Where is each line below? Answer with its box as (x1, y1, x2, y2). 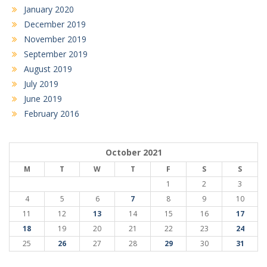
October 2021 (105, 146, 162, 158)
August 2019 (24, 63, 72, 74)
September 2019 (24, 48, 88, 60)
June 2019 (24, 92, 62, 104)
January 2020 (24, 3, 74, 15)
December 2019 (24, 18, 86, 30)
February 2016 (24, 107, 79, 119)
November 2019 (24, 33, 86, 45)
